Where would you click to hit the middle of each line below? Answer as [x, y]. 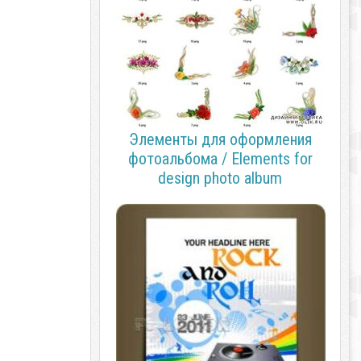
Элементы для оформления [220, 139]
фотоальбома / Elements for [220, 159]
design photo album [220, 178]
